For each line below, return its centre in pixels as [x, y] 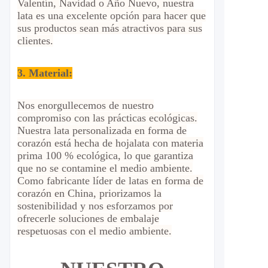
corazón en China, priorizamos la [89, 193]
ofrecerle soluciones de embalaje [88, 218]
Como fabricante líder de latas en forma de [110, 181]
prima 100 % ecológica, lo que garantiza [105, 156]
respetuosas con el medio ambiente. [95, 231]
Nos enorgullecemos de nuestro [86, 105]
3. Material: [45, 73]
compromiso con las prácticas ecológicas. [107, 118]
